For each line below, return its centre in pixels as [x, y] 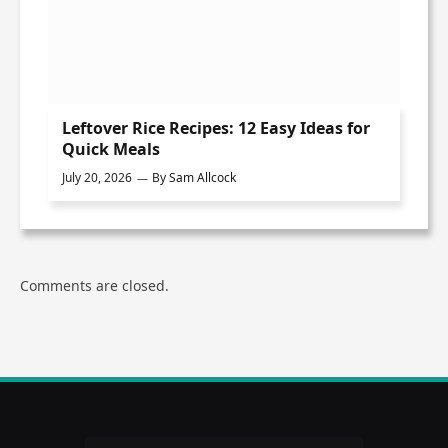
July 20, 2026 [97, 178]
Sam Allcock [202, 178]
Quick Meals [111, 149]
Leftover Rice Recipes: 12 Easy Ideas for [216, 128]
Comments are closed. [94, 286]
